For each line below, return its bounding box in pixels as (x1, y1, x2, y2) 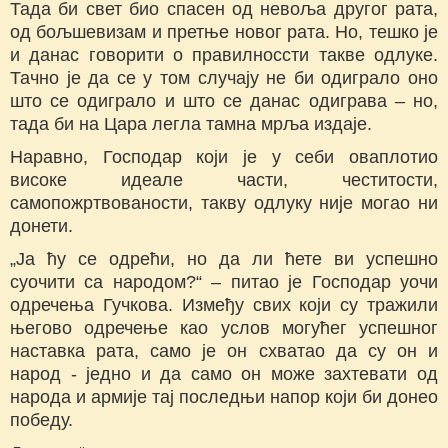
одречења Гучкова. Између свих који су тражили (10, 295, 438, 316)
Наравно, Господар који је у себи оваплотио (10, 147, 438, 168)
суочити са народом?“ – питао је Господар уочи (10, 272, 438, 293)
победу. (10, 410, 73, 431)
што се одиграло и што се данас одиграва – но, (10, 91, 438, 112)
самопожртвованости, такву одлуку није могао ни (10, 193, 438, 214)
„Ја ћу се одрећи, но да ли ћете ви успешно (10, 249, 438, 270)
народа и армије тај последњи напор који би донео (10, 387, 438, 408)
